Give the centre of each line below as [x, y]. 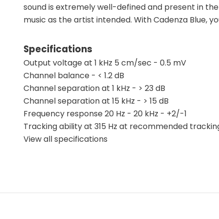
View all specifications [66, 139]
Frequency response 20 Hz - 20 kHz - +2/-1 [105, 113]
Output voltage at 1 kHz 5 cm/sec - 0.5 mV [105, 63]
